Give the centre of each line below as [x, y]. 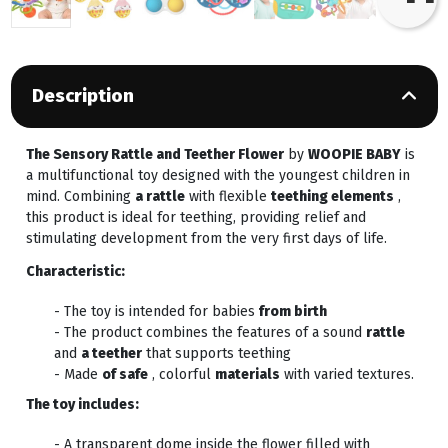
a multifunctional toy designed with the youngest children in [217, 176]
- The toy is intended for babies [156, 312]
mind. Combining [80, 197]
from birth [292, 312]
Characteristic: [75, 271]
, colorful [181, 375]
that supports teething [216, 354]
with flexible [227, 197]
